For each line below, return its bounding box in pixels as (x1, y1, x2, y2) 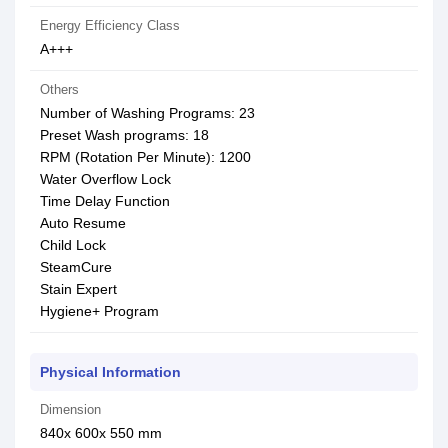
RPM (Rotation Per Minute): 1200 (40, 149, 251, 165)
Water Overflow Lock (40, 171, 171, 187)
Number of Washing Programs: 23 (40, 105, 255, 121)
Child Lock (40, 237, 106, 253)
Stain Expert (40, 281, 117, 297)
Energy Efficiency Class (40, 18, 180, 33)
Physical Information (40, 364, 181, 380)
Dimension (40, 402, 101, 417)
